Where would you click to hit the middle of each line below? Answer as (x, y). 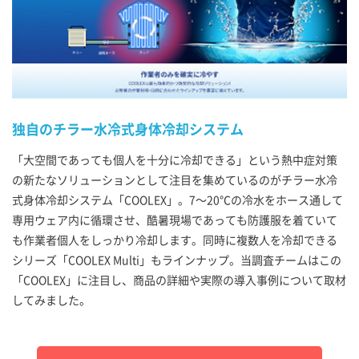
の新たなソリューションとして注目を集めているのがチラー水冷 (175, 180)
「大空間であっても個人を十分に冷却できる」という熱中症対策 (175, 160)
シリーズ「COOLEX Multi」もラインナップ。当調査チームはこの (177, 260)
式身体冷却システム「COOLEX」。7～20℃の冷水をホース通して (177, 200)
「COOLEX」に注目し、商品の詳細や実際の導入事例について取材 (179, 280)
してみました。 (51, 300)
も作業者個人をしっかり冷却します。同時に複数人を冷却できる (175, 240)
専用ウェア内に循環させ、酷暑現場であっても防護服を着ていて (175, 220)
